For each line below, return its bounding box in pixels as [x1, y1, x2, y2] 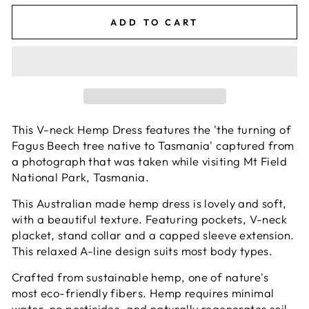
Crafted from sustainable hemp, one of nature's [12, 269, 269, 284]
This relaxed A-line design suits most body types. [12, 243, 273, 258]
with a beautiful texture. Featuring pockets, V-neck [12, 211, 288, 226]
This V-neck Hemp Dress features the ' [12, 121, 217, 137]
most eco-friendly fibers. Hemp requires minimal [12, 285, 275, 300]
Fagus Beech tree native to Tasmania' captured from [12, 137, 295, 152]
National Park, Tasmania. [12, 169, 149, 184]
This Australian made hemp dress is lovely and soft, [12, 195, 287, 210]
